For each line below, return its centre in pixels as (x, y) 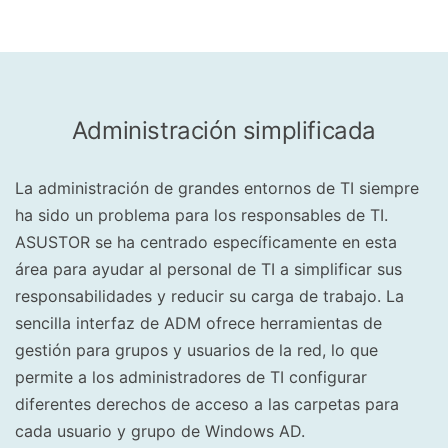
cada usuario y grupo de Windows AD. (160, 431)
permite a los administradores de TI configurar (191, 377)
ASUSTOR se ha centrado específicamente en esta (206, 242)
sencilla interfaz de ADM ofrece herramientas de (198, 323)
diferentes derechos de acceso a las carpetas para (207, 404)
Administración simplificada (224, 131)
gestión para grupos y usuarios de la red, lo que (196, 350)
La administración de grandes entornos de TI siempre (217, 188)
